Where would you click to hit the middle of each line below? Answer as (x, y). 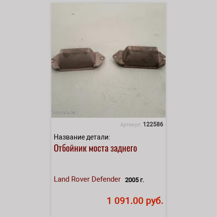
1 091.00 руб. (135, 201)
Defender (106, 179)
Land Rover (72, 179)
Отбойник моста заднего (95, 147)
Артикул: (132, 124)
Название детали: (82, 137)
